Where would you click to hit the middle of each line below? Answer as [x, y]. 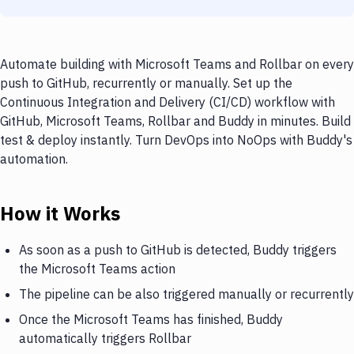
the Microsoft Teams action [97, 268]
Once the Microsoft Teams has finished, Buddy [151, 319]
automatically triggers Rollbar [105, 338]
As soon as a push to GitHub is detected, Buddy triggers [178, 249]
